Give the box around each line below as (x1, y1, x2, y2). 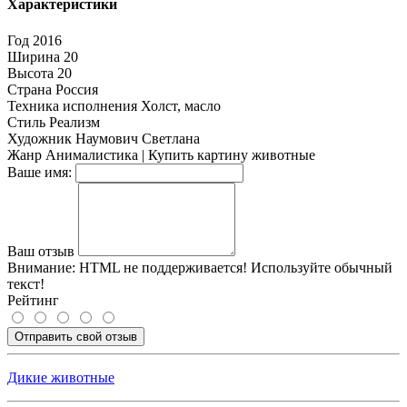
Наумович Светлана (75, 130, 200, 146)
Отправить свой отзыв (15, 329, 137, 343)
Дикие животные (7, 369, 114, 385)
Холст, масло (141, 97, 221, 114)
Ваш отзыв (7, 243, 74, 259)
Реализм (49, 114, 100, 130)
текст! (7, 275, 45, 292)
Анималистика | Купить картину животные (45, 146, 315, 163)
